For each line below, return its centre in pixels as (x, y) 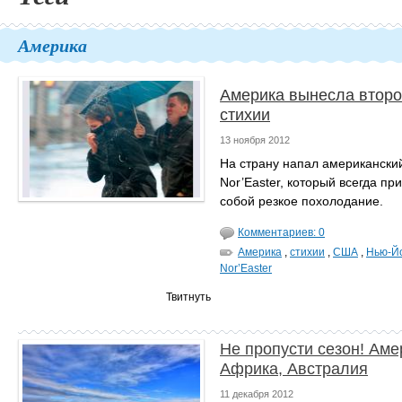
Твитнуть (188, 297)
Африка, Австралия (294, 369)
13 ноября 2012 (255, 140)
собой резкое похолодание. (301, 201)
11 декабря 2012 (257, 394)
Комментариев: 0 (281, 232)
